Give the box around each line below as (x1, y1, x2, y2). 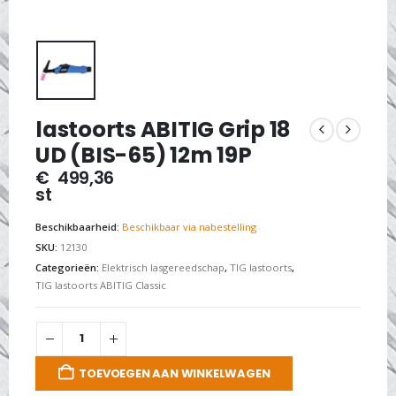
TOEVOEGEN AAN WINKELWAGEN (79, 364, 270, 382)
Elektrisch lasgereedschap (102, 261, 225, 275)
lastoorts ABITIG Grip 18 (35, 114, 292, 146)
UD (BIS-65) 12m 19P (35, 140, 252, 171)
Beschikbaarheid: (35, 219, 122, 233)
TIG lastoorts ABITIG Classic (35, 278, 166, 293)
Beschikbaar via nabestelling (122, 219, 256, 233)
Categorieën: (35, 261, 102, 275)
